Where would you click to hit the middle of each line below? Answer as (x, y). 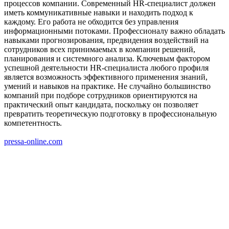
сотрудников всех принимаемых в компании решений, (100, 49)
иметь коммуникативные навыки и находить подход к (99, 12)
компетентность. (33, 123)
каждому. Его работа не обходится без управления (91, 21)
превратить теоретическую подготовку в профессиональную (110, 113)
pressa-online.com (33, 141)
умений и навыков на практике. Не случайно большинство (107, 86)
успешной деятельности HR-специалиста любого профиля (106, 67)
